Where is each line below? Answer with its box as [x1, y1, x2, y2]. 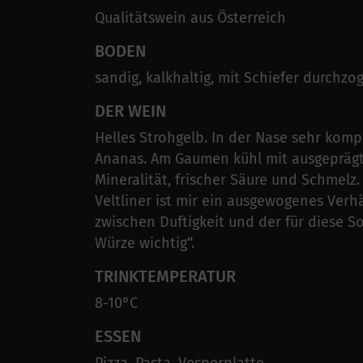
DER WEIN [95, 101, 166, 122]
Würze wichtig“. [95, 234, 194, 253]
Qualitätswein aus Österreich [95, 9, 286, 28]
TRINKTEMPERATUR [95, 267, 236, 287]
